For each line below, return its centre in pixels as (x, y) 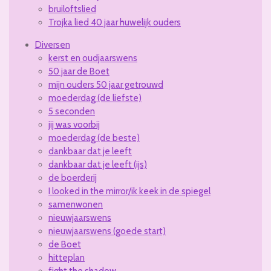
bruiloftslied (72, 9)
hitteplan (67, 258)
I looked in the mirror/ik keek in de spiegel (129, 191)
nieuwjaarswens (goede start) (107, 231)
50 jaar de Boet (79, 72)
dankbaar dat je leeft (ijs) (98, 165)
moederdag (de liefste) (95, 98)
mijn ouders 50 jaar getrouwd (106, 85)
